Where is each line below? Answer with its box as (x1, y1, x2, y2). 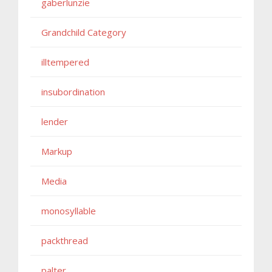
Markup (41, 144, 72, 157)
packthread (41, 234, 88, 246)
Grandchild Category (41, 25, 126, 38)
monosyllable (41, 204, 96, 217)
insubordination (41, 85, 105, 98)
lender (41, 115, 68, 127)
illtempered (41, 55, 89, 68)
